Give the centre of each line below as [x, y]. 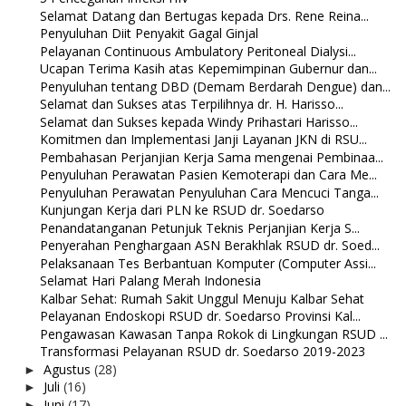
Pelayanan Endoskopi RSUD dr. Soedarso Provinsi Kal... [200, 316]
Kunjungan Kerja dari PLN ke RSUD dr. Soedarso [182, 210]
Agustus [68, 369]
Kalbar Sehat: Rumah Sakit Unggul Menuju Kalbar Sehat [202, 298]
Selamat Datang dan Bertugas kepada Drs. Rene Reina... [204, 15]
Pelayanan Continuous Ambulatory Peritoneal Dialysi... [198, 51]
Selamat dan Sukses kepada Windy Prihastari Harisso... [198, 121]
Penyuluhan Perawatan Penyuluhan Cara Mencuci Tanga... [209, 192]
